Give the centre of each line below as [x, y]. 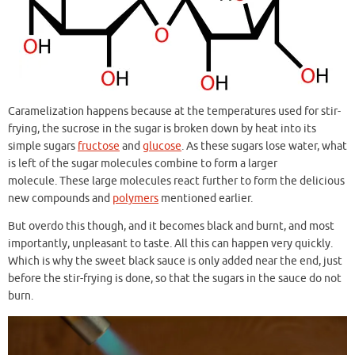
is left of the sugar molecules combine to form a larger [143, 163]
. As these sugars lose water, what [264, 146]
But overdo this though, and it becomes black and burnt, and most [171, 227]
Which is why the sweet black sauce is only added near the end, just [175, 261]
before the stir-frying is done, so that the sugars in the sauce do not [175, 279]
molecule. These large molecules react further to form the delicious [176, 181]
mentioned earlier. [206, 198]
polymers [136, 198]
